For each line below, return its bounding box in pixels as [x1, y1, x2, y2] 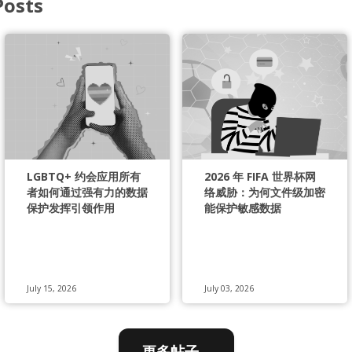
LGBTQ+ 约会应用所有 [27, 168, 141, 184]
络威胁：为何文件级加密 [204, 184, 325, 200]
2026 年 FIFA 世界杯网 [204, 168, 316, 184]
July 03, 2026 [204, 282, 254, 294]
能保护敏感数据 [204, 200, 281, 215]
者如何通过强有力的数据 [27, 184, 148, 200]
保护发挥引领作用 [27, 200, 115, 215]
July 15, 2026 [27, 282, 76, 294]
